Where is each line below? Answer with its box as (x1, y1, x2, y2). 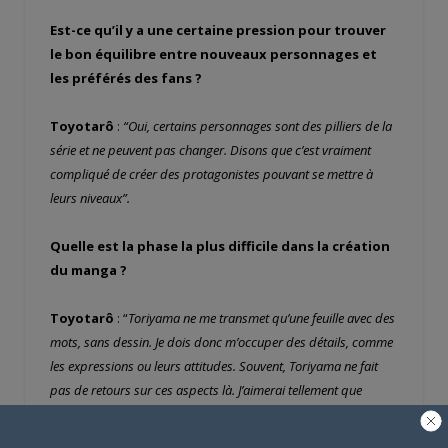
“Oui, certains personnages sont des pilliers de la (123, 116, 392, 135)
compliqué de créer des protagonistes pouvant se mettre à (50, 164, 373, 183)
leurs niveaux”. (50, 188, 130, 207)
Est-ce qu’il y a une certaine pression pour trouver (50, 20, 386, 39)
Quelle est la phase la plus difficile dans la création (50, 237, 390, 256)
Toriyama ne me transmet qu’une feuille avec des (128, 309, 395, 328)
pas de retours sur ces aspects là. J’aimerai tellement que (50, 381, 362, 400)
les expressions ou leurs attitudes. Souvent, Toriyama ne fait (50, 357, 378, 376)
